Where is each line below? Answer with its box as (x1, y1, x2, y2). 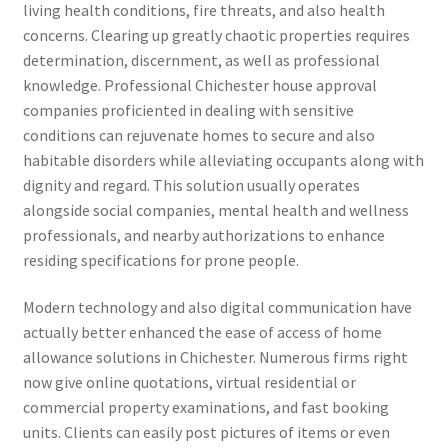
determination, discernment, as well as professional (22, 49, 380, 70)
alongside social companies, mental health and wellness (22, 199, 409, 220)
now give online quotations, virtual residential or (22, 372, 356, 393)
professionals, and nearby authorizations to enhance (22, 224, 385, 245)
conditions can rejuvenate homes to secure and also (22, 124, 375, 145)
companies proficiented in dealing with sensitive (22, 99, 354, 120)
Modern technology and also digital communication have (22, 297, 412, 318)
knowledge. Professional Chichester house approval (22, 74, 377, 95)
